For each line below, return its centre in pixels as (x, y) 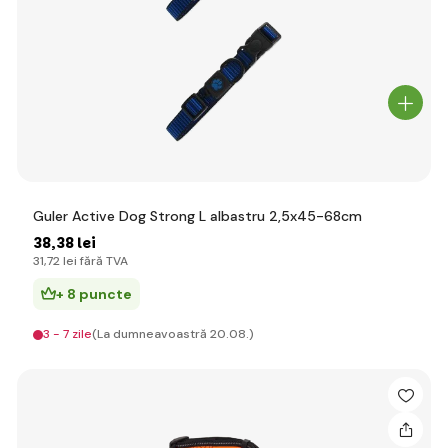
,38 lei (73, 243)
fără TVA (102, 261)
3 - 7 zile (67, 334)
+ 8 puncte (94, 294)
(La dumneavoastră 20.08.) (173, 334)
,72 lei (60, 261)
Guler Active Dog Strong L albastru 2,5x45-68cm (197, 216)
